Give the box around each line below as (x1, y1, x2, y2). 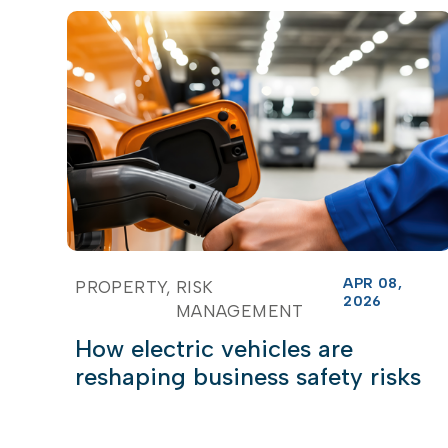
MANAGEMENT (175, 300, 304, 321)
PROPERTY (75, 276, 167, 297)
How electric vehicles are (75, 333, 354, 363)
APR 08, (343, 274, 403, 292)
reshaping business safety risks (75, 361, 422, 391)
